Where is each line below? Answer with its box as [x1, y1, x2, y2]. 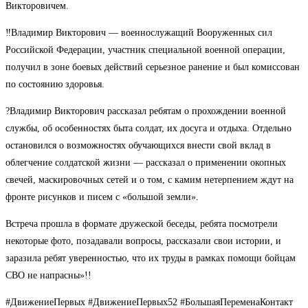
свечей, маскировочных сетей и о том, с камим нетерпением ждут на [5, 175, 294, 186]
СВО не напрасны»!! [5, 270, 91, 281]
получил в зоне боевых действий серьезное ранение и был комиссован [5, 62, 300, 73]
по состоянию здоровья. [5, 79, 104, 90]
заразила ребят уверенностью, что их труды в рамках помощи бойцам [5, 253, 296, 264]
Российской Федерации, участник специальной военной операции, [5, 45, 285, 56]
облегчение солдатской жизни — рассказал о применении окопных [5, 157, 286, 168]
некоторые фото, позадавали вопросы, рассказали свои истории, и [5, 236, 281, 247]
